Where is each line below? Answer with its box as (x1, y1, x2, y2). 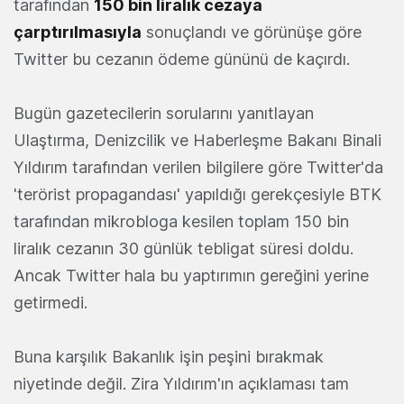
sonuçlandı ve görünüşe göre (142, 22, 362, 41)
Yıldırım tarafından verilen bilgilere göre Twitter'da (14, 157, 383, 177)
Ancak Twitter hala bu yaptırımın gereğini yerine (14, 265, 369, 285)
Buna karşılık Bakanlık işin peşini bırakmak (14, 346, 324, 366)
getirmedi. (14, 292, 87, 312)
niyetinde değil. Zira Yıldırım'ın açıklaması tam (14, 373, 349, 393)
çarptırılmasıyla (14, 22, 142, 41)
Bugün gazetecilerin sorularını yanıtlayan (14, 103, 314, 123)
